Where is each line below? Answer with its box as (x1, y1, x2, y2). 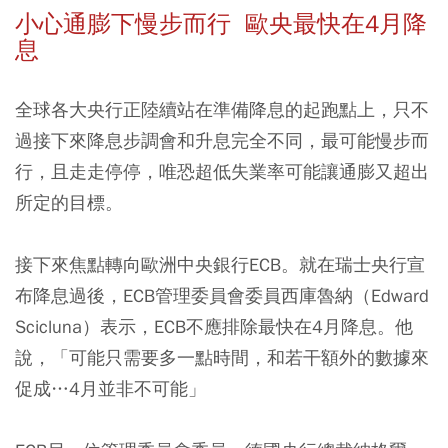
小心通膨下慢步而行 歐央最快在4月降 (15, 8, 427, 39)
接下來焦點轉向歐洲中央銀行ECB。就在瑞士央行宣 (15, 252, 425, 276)
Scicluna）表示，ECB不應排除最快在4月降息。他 (15, 314, 413, 338)
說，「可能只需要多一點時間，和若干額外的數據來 (15, 345, 429, 369)
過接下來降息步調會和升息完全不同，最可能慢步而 (15, 128, 429, 152)
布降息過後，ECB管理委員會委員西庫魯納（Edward (15, 283, 429, 307)
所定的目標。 (15, 190, 123, 214)
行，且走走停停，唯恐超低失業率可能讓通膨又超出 (15, 159, 429, 183)
